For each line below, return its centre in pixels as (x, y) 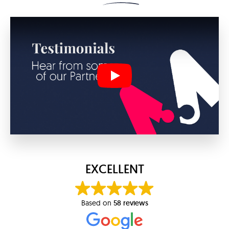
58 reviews (131, 203)
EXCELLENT (114, 169)
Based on (97, 203)
